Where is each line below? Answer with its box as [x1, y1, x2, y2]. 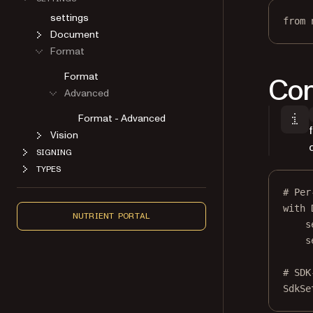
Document [50, 28, 99, 41]
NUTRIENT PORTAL [72, 212, 151, 220]
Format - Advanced [78, 112, 166, 125]
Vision [50, 129, 78, 142]
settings [50, 11, 89, 24]
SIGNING [36, 148, 72, 156]
